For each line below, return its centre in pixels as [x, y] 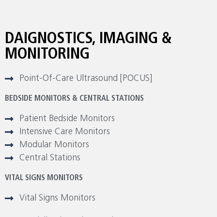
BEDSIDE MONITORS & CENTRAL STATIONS [74, 99]
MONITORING [47, 55]
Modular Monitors [54, 145]
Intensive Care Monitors [65, 132]
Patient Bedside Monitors [67, 119]
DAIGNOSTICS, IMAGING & [88, 39]
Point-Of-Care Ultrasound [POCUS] [86, 79]
